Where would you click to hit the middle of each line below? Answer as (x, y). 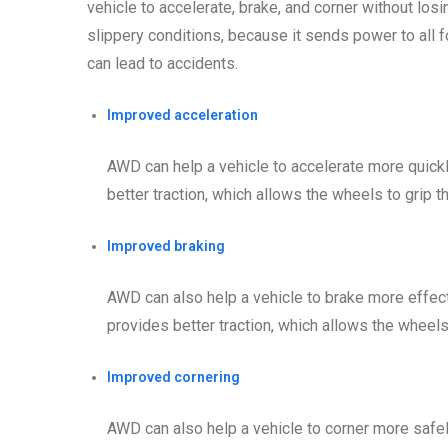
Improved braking (166, 246)
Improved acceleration (182, 115)
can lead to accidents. (162, 64)
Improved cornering (173, 377)
